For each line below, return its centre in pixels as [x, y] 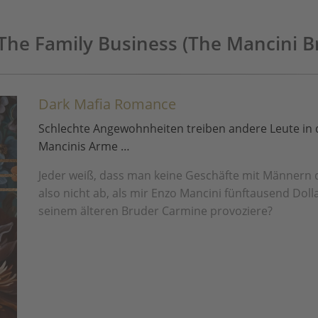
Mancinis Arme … [84, 146]
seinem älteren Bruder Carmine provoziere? [155, 211]
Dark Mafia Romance [107, 104]
